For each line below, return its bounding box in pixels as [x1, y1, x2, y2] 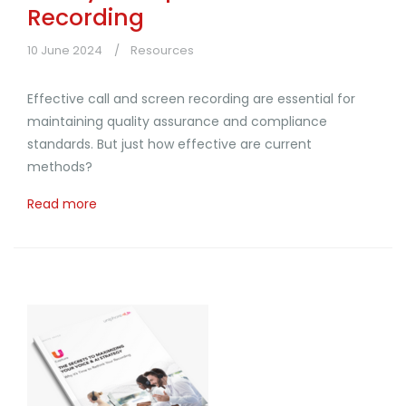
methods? [27, 157, 92, 176]
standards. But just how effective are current [27, 134, 312, 153]
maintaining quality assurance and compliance [27, 111, 327, 130]
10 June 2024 [27, 41, 102, 59]
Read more [27, 194, 97, 213]
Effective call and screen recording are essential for [27, 89, 355, 108]
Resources [130, 41, 194, 59]
